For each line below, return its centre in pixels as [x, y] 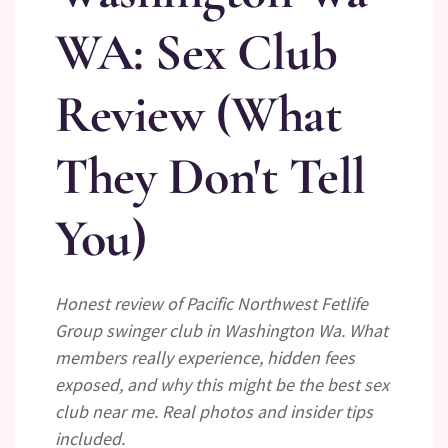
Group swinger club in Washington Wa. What [221, 330]
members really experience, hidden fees [205, 357]
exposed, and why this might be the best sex [222, 384]
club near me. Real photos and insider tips [214, 411]
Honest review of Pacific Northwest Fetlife [211, 303]
